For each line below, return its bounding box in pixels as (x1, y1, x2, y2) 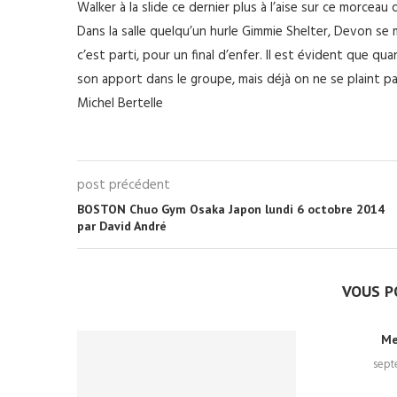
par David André (77, 218, 167, 234)
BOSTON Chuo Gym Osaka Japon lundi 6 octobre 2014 (77, 201, 385, 217)
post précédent (77, 175, 170, 196)
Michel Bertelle (77, 93, 163, 114)
